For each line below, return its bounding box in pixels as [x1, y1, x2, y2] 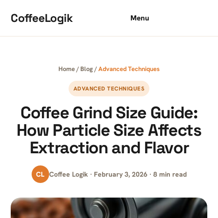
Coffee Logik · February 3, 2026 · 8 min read [49, 169, 187, 179]
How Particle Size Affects [17, 120, 201, 141]
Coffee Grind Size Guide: [20, 102, 198, 123]
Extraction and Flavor [29, 137, 189, 158]
